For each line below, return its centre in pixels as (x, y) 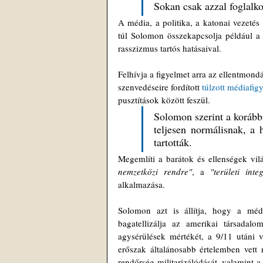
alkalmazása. (141, 184)
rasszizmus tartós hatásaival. (171, 48)
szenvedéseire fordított (160, 87)
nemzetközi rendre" (155, 171)
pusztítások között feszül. (165, 100)
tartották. (174, 142)
